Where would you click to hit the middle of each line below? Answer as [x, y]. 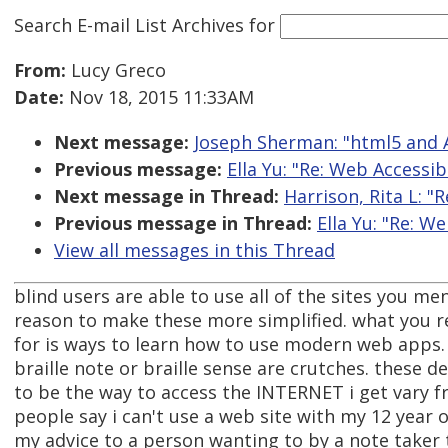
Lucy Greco [116, 70]
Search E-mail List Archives [129, 24]
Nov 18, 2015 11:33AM [159, 97]
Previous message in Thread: [183, 223]
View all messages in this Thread [194, 250]
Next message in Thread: [166, 196]
